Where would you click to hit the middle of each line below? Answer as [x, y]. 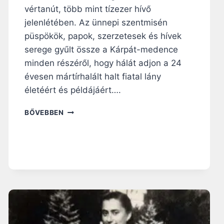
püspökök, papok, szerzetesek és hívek [103, 36]
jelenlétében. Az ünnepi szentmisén [96, 22]
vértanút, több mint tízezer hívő [88, 9]
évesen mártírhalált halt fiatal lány [93, 76]
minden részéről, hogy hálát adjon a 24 [103, 63]
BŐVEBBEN [44, 112]
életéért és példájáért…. [73, 90]
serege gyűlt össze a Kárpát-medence [101, 49]
